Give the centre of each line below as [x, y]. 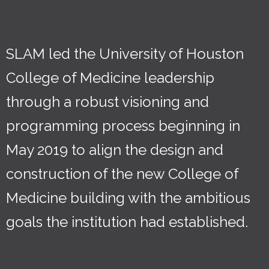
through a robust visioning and [107, 101]
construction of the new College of [122, 174]
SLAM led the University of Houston [125, 53]
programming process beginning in [123, 125]
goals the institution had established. [127, 222]
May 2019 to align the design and [115, 150]
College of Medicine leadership [110, 77]
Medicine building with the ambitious [128, 198]
